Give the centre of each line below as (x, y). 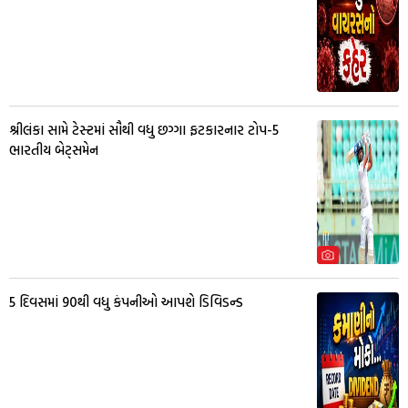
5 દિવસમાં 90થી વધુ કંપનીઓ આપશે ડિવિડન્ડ (126, 301)
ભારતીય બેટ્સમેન (54, 149)
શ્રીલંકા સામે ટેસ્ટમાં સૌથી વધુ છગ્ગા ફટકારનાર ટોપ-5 (144, 129)
